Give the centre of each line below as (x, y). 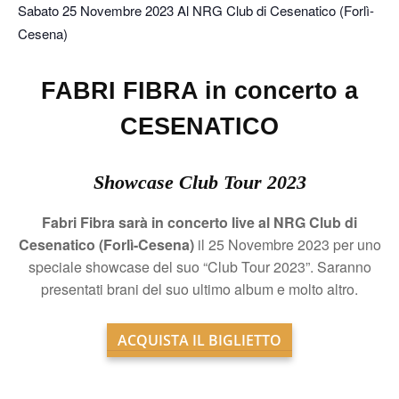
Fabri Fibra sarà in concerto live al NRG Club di (199, 222)
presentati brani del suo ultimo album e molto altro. (199, 289)
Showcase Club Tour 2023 (199, 182)
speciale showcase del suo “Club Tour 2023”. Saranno (199, 266)
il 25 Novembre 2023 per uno (287, 244)
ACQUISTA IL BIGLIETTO (199, 340)
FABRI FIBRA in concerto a (199, 91)
